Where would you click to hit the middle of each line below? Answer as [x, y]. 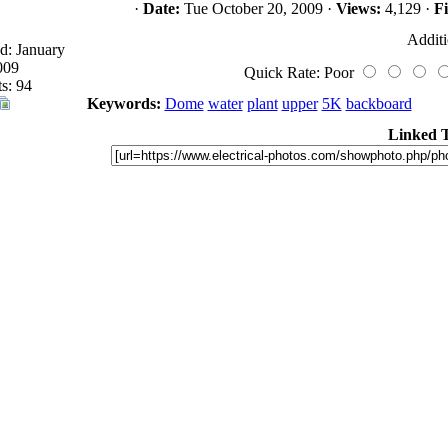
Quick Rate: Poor [300, 72]
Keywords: [123, 103]
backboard [378, 103]
